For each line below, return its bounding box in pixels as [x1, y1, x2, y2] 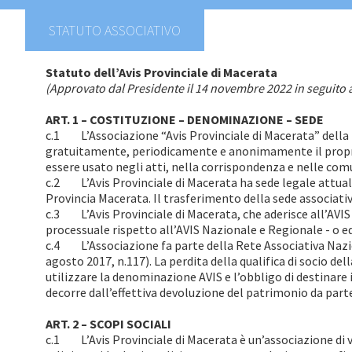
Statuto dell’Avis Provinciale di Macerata [46, 64, 277, 80]
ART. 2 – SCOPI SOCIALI [46, 316, 171, 332]
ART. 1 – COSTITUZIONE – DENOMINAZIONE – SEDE [46, 112, 324, 127]
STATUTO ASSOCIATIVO [49, 21, 181, 39]
